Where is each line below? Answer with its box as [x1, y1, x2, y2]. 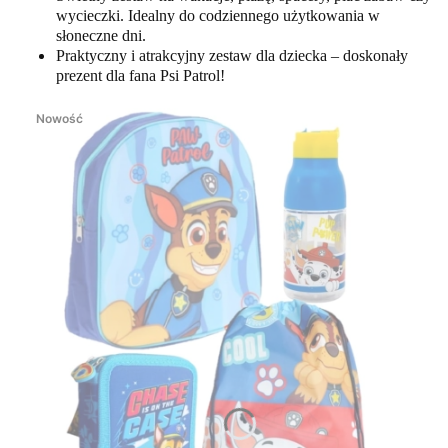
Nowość [36, 111, 83, 127]
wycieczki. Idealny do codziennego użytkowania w [56, 7, 380, 25]
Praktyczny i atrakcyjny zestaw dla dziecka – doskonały [56, 47, 408, 65]
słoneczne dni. [56, 27, 146, 45]
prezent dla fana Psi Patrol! [56, 67, 225, 85]
